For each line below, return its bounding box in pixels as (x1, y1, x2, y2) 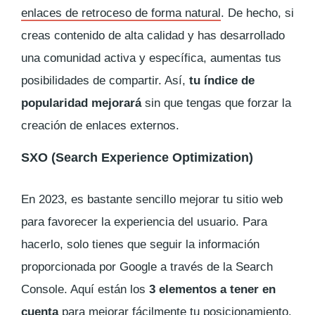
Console (21, 282, 64, 296)
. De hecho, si (221, 6, 294, 20)
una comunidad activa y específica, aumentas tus (21, 51, 281, 65)
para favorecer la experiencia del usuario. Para (21, 214, 267, 229)
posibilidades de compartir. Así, (21, 73, 189, 87)
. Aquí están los (64, 282, 149, 296)
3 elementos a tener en (149, 282, 276, 296)
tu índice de (189, 73, 255, 87)
